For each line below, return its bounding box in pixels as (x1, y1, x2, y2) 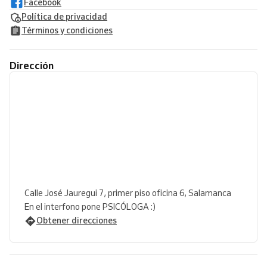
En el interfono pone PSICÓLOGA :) (24, 201, 156, 212)
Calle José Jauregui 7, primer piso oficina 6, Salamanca (24, 188, 231, 198)
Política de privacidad (21, 11, 107, 22)
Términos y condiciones (21, 25, 113, 36)
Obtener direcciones (36, 215, 117, 226)
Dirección (17, 59, 54, 72)
